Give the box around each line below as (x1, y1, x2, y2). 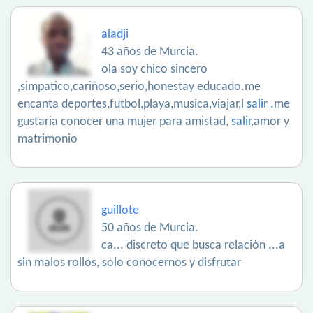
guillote (101, 204, 139, 218)
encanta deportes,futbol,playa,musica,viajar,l (17, 98, 247, 112)
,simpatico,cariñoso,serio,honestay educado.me (17, 80, 261, 94)
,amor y (251, 115, 289, 129)
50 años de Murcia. (101, 221, 198, 235)
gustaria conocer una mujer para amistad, (17, 115, 231, 129)
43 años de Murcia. (101, 45, 198, 59)
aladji (101, 28, 129, 42)
